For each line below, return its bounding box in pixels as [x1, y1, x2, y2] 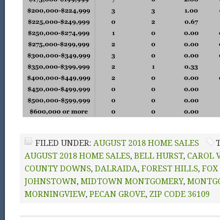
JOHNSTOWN [25, 177, 77, 186]
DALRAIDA [95, 164, 137, 173]
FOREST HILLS [141, 164, 198, 173]
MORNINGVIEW [25, 190, 85, 199]
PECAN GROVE [89, 190, 145, 199]
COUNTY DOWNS [25, 164, 91, 173]
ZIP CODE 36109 [149, 190, 210, 199]
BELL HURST [134, 151, 183, 161]
